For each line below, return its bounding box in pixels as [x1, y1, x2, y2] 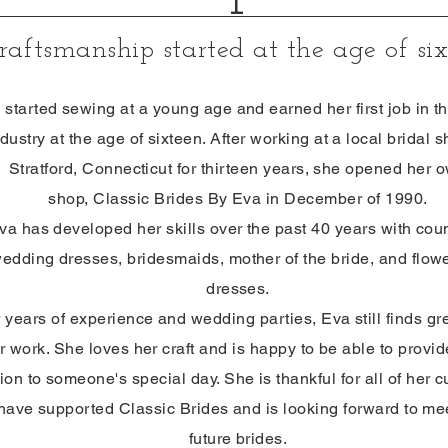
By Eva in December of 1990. [203, 189, 428, 208]
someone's [46, 369, 132, 388]
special [131, 369, 187, 388]
